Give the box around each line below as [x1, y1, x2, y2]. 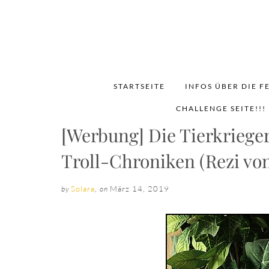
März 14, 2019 [110, 184, 169, 193]
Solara [71, 184, 95, 193]
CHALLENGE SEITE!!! [176, 104, 266, 113]
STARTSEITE [113, 82, 165, 91]
